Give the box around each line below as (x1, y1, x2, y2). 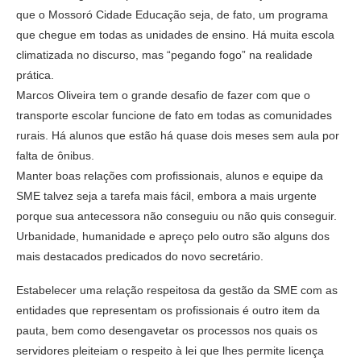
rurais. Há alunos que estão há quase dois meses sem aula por (16, 128, 339, 142)
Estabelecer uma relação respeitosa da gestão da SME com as (16, 283, 338, 297)
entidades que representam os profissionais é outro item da (16, 303, 320, 317)
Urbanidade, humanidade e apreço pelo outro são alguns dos (16, 229, 330, 243)
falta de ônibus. (16, 148, 94, 162)
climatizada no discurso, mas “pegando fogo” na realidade (16, 48, 313, 61)
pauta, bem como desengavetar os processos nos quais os (16, 323, 317, 337)
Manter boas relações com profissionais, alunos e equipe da (16, 168, 323, 182)
